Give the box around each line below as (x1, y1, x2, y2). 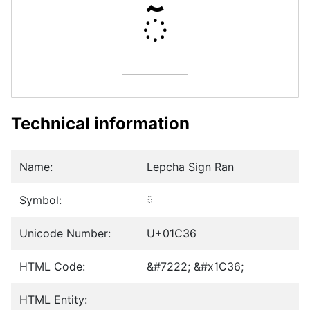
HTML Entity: (19, 293, 87, 307)
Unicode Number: (19, 226, 111, 241)
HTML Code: (19, 259, 85, 274)
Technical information (11, 113, 190, 134)
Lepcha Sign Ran (147, 160, 234, 174)
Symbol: (19, 193, 62, 208)
